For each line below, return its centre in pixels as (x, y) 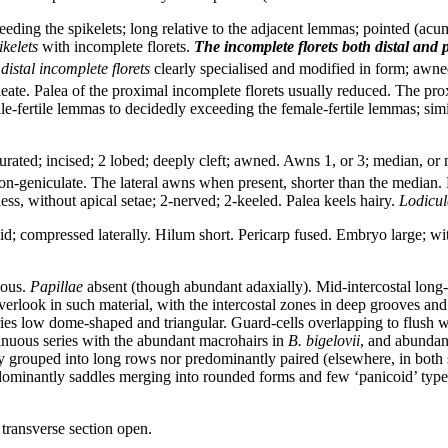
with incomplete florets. (116, 46)
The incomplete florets (266, 46)
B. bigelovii (324, 341)
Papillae (56, 287)
